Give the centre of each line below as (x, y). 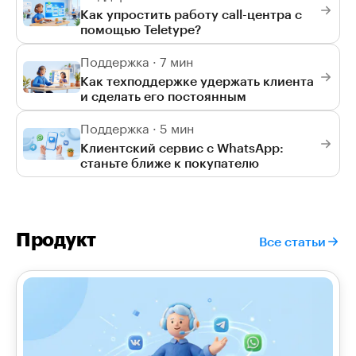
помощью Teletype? (141, 29)
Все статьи (292, 242)
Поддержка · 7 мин (137, 60)
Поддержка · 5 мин (137, 127)
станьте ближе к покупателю (170, 163)
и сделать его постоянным (163, 96)
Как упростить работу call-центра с (191, 14)
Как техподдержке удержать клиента (197, 81)
